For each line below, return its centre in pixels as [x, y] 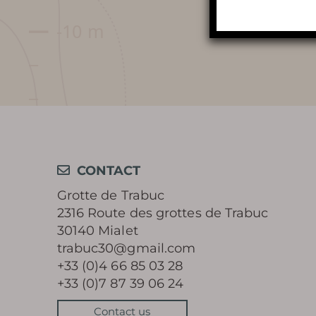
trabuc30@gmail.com [126, 248]
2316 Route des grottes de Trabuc [163, 213]
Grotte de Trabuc [111, 195]
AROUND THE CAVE [127, 35]
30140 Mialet [97, 231]
